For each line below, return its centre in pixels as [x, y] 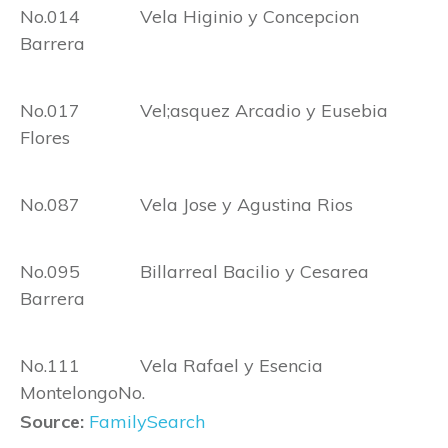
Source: [52, 422]
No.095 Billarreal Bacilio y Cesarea [194, 272]
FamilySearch [147, 422]
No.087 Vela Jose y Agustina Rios [186, 205]
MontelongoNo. [82, 393]
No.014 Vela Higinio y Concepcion [189, 17]
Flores [45, 138]
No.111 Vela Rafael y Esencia [171, 366]
